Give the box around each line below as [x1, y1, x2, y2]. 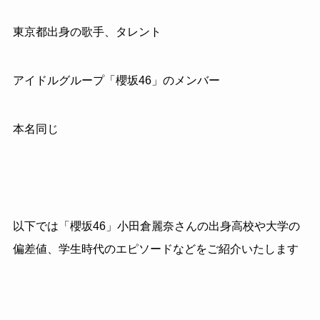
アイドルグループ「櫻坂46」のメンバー [12, 74, 220, 87]
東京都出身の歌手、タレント [12, 26, 161, 39]
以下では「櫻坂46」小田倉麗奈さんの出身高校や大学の [12, 219, 300, 232]
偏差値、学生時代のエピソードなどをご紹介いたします [12, 242, 299, 255]
